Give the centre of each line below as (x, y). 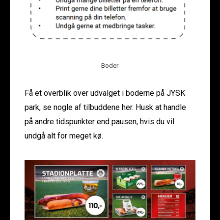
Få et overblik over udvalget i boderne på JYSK (105, 93)
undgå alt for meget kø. (64, 136)
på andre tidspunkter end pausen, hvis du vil (99, 121)
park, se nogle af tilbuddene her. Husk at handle (105, 107)
